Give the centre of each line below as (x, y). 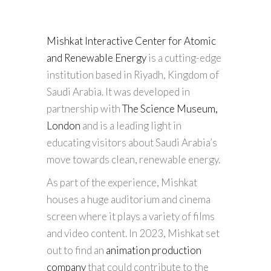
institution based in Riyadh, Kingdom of (133, 74)
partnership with (84, 108)
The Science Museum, (170, 108)
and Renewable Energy (96, 57)
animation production (154, 250)
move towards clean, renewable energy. (133, 159)
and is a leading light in (131, 125)
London (64, 125)
